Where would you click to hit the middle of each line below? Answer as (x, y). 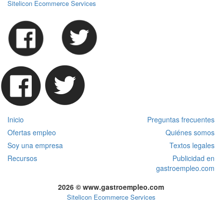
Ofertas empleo (32, 132)
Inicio (16, 119)
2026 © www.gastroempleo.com (111, 187)
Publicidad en (194, 158)
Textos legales (192, 145)
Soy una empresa (35, 145)
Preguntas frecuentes (181, 119)
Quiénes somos (190, 132)
